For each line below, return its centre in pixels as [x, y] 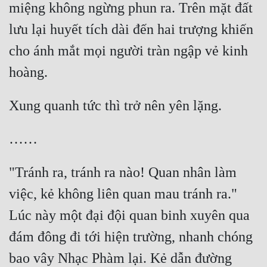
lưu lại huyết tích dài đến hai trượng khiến [131, 30]
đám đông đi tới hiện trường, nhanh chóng [131, 237]
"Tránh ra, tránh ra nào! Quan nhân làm [123, 173]
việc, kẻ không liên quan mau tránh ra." [123, 194]
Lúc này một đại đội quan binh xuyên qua [129, 215]
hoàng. [28, 72]
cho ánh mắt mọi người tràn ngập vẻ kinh [128, 51]
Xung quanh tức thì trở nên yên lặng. [115, 106]
